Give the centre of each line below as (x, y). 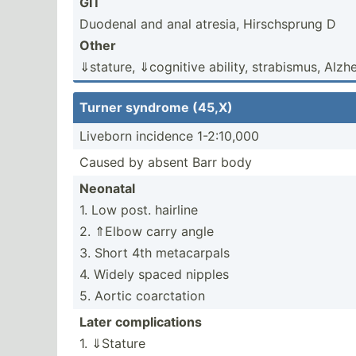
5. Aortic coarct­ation (142, 296)
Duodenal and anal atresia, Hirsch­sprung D (208, 24)
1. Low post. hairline (139, 210)
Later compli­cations (141, 322)
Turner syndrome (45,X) (156, 107)
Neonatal (107, 188)
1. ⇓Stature (112, 343)
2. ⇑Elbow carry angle (147, 231)
